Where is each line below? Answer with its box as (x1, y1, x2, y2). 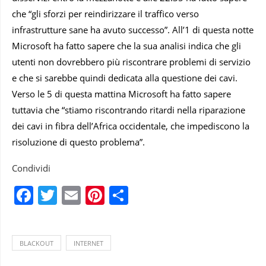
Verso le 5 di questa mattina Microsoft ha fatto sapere (12, 87, 231, 100)
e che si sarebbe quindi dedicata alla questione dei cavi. (12, 71, 237, 84)
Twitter (57, 182, 119, 208)
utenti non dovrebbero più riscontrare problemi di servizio (12, 55, 251, 68)
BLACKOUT (20, 238, 53, 248)
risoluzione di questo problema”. (12, 135, 147, 148)
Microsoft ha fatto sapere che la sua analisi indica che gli (12, 39, 241, 52)
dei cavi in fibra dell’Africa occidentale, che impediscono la (12, 119, 249, 132)
